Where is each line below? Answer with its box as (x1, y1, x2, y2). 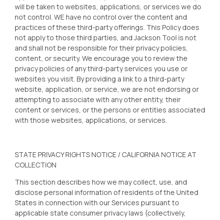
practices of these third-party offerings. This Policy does (15, 23, 199, 32)
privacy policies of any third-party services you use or (15, 64, 188, 73)
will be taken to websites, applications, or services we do (15, 2, 201, 11)
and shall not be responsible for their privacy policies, (15, 43, 188, 53)
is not (177, 33, 196, 42)
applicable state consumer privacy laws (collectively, (15, 208, 186, 218)
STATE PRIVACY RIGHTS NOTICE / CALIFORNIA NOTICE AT (15, 150, 196, 159)
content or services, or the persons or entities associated (15, 105, 205, 114)
